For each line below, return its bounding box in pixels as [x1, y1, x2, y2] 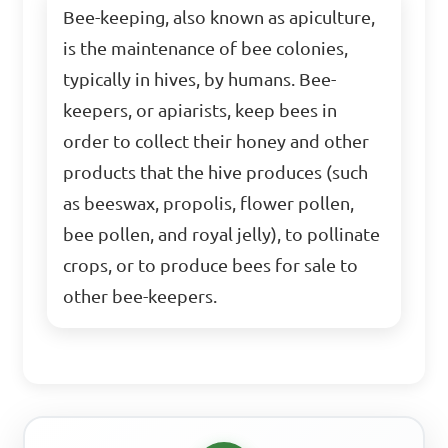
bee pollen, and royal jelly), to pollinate [63, 225, 381, 244]
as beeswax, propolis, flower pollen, [63, 194, 355, 213]
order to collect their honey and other [63, 132, 370, 151]
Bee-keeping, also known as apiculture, [63, 8, 376, 27]
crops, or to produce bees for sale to [63, 256, 359, 275]
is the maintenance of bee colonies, [63, 39, 349, 58]
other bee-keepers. [63, 287, 218, 306]
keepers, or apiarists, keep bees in [63, 101, 338, 120]
